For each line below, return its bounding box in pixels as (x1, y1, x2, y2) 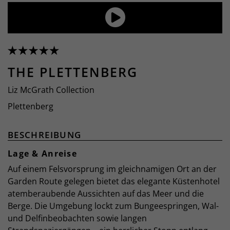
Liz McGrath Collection (8, 84, 94, 95)
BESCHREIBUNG (8, 128, 82, 141)
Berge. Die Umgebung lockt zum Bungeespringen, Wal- (8, 200, 219, 212)
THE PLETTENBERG (8, 63, 138, 81)
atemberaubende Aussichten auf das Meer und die (8, 187, 204, 199)
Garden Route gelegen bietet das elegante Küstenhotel (8, 175, 220, 187)
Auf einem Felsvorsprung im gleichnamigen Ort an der (8, 163, 217, 175)
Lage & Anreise (8, 147, 77, 159)
